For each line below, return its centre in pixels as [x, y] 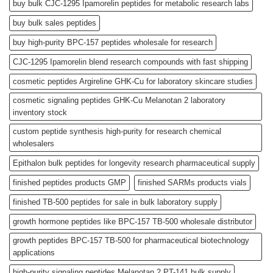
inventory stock [40, 112]
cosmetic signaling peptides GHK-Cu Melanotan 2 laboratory [119, 100]
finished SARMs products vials [192, 182]
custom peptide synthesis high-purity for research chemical [117, 131]
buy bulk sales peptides [55, 23]
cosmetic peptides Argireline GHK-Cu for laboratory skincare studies [133, 81]
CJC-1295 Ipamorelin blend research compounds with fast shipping [130, 62]
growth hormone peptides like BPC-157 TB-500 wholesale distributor [133, 221]
